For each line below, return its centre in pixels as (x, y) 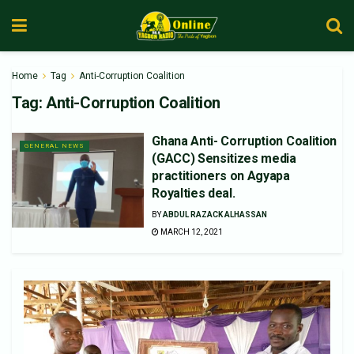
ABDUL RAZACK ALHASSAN (215, 215)
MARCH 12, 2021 (191, 232)
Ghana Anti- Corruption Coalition (244, 141)
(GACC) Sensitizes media (224, 158)
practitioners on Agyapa (221, 176)
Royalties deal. (194, 193)
